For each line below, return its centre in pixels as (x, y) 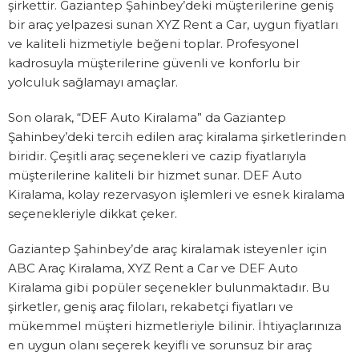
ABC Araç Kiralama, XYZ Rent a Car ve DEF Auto (153, 268)
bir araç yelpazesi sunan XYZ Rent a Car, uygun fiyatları (173, 25)
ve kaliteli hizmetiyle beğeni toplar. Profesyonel (153, 44)
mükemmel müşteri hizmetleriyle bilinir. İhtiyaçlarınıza (175, 326)
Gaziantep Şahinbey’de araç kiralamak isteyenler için (167, 249)
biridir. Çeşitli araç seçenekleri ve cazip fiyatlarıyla (157, 156)
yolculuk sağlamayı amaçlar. (93, 83)
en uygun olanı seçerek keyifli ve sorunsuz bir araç (160, 345)
